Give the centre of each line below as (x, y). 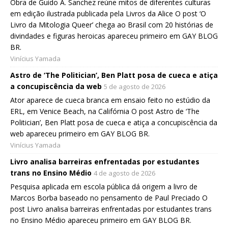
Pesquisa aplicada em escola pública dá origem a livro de (104, 187)
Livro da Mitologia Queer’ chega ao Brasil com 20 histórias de (112, 25)
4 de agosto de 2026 (124, 173)
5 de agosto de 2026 (135, 87)
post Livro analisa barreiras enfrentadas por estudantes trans (111, 209)
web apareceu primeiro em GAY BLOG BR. (80, 134)
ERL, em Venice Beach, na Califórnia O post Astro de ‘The (105, 111)
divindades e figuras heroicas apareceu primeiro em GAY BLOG (114, 36)
